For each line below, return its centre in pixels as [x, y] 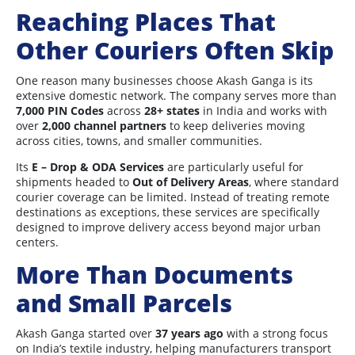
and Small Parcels [124, 303]
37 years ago [189, 334]
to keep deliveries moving [236, 126]
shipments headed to [74, 182]
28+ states [172, 111]
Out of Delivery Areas [191, 182]
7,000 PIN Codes [60, 111]
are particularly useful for [234, 167]
